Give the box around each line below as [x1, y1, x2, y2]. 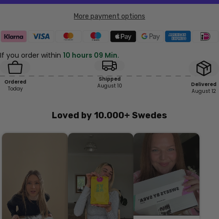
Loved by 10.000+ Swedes [52, 110, 167, 121]
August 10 [97, 83, 122, 89]
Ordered [4, 78, 26, 85]
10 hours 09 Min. [63, 50, 119, 61]
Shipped [98, 76, 121, 83]
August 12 [192, 88, 216, 95]
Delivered [191, 81, 217, 88]
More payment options [74, 12, 145, 21]
